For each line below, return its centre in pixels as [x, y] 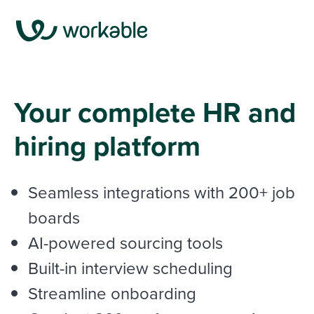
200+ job [260, 192]
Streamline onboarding [112, 293]
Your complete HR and [155, 112]
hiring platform [107, 146]
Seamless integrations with [126, 192]
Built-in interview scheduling [130, 268]
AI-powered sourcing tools [125, 243]
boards [54, 217]
